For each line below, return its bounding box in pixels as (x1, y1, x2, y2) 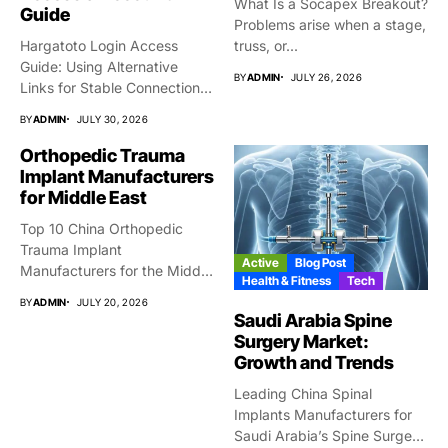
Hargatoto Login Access (20, 36, 178, 54)
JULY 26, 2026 (290, 70, 363, 83)
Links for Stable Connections (20, 78, 207, 96)
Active (242, 255, 279, 271)
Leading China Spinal (234, 385, 372, 403)
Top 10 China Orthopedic (20, 219, 183, 237)
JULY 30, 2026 (76, 112, 149, 125)
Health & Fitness (242, 273, 331, 289)
